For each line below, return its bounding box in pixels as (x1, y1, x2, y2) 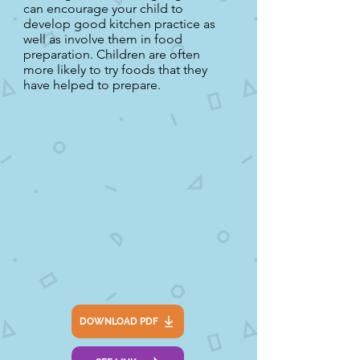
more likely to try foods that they (23, 62, 207, 77)
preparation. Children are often (23, 47, 200, 62)
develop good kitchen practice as (23, 16, 215, 31)
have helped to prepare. (23, 77, 161, 92)
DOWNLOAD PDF (80, 316, 158, 327)
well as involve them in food (23, 31, 182, 47)
